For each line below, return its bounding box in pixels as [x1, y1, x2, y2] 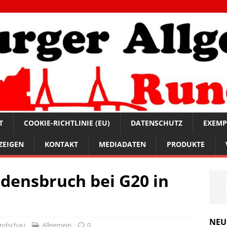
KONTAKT [45, 139, 78, 149]
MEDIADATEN [99, 139, 146, 149]
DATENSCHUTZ [131, 118, 182, 128]
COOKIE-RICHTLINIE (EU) [24, 118, 110, 128]
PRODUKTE [167, 139, 205, 149]
